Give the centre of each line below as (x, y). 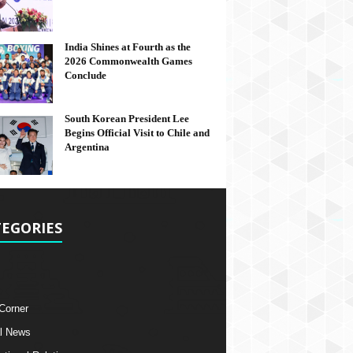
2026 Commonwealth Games (128, 61)
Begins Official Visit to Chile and (137, 133)
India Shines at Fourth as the (127, 47)
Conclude (85, 75)
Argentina (87, 147)
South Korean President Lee (126, 119)
